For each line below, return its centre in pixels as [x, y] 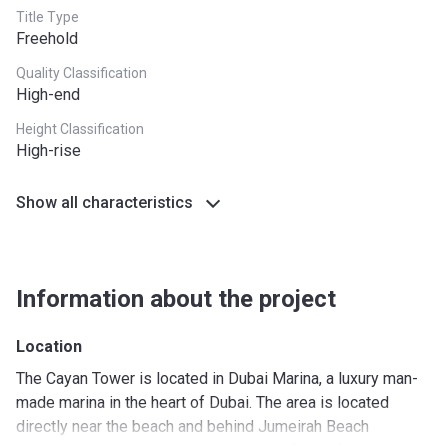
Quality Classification [81, 73]
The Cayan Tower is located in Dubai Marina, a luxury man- [217, 378]
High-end [48, 94]
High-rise [48, 150]
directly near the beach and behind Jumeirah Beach [192, 426]
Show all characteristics [104, 202]
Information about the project [176, 299]
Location [49, 346]
